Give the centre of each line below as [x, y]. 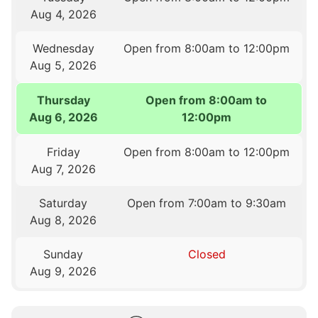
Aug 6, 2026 [64, 117]
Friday [63, 152]
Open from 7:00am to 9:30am [207, 203]
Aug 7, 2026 [63, 169]
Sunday [64, 254]
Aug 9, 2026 [64, 271]
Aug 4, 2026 [63, 14]
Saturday [64, 203]
